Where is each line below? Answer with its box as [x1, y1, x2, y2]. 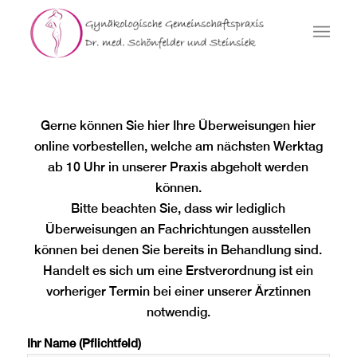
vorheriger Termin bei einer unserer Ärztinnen [45, 283, 311, 299]
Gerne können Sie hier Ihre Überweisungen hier [41, 117, 316, 133]
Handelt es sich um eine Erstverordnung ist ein [43, 262, 314, 278]
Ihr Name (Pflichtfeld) [26, 336, 141, 351]
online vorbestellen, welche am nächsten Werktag [33, 138, 323, 154]
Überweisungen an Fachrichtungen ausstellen [45, 221, 312, 237]
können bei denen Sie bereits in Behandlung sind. [34, 241, 323, 257]
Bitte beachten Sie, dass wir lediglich [71, 200, 286, 216]
